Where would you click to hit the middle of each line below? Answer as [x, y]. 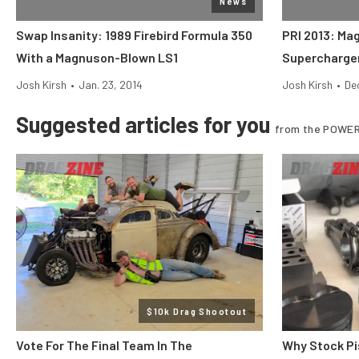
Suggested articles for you [145, 124]
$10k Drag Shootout [197, 311]
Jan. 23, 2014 [111, 85]
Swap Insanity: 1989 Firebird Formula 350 [134, 35]
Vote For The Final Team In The [104, 345]
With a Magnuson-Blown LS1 [97, 57]
